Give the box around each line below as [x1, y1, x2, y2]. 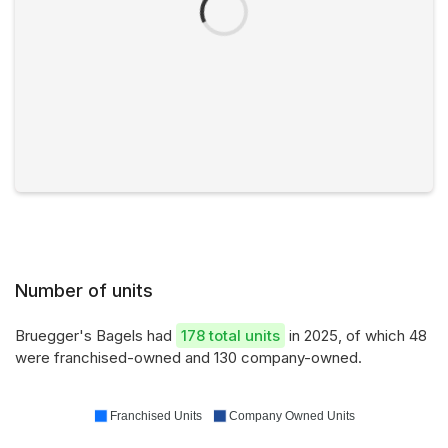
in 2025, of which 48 [285, 326, 427, 345]
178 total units [181, 326, 280, 345]
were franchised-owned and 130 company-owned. [15, 348, 362, 367]
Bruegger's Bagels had [15, 326, 176, 345]
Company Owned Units [229, 409, 355, 423]
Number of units [15, 280, 153, 301]
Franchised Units [110, 409, 202, 423]
